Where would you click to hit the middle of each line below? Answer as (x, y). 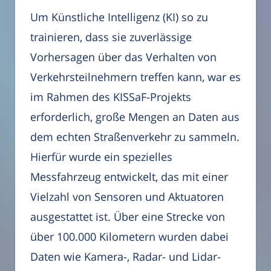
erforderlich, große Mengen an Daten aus (135, 116)
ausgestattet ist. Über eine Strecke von (128, 216)
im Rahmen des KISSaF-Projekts (111, 96)
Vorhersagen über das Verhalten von (123, 57)
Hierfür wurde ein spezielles (101, 156)
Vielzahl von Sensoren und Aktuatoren (127, 196)
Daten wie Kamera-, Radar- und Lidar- (126, 256)
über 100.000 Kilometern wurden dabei (129, 236)
